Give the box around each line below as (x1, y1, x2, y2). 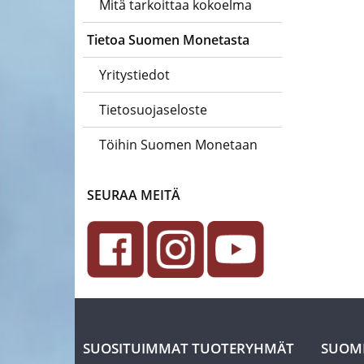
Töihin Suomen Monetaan (99, 136, 258, 154)
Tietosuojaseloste (99, 101, 207, 119)
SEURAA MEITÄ (87, 186, 180, 204)
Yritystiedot (99, 66, 170, 84)
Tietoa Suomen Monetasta (87, 31, 249, 49)
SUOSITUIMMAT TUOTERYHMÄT (83, 339, 294, 357)
